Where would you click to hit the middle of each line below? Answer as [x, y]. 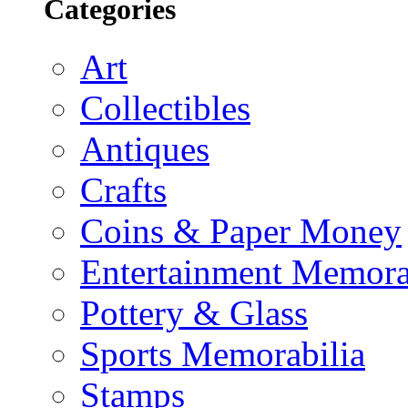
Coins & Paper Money [241, 230]
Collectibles [165, 107]
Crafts [123, 189]
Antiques [145, 148]
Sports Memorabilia [223, 353]
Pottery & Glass [194, 312]
